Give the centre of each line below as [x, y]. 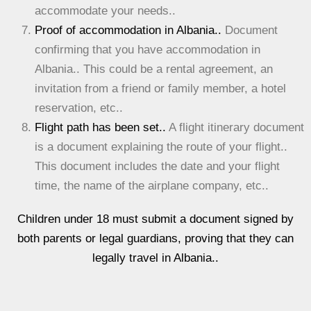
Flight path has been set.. [100, 127]
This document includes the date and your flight [157, 166]
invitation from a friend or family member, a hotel [160, 89]
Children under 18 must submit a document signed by [155, 219]
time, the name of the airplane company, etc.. [152, 186]
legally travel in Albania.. [155, 258]
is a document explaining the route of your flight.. [161, 147]
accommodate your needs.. [105, 11]
